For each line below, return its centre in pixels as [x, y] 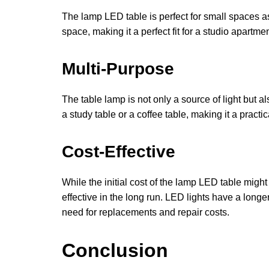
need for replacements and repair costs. [146, 212]
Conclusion [115, 251]
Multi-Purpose [118, 68]
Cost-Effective [119, 151]
